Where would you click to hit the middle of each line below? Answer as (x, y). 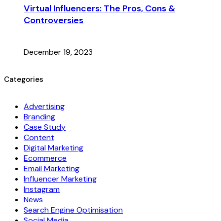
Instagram (42, 189)
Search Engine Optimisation (73, 210)
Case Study (45, 127)
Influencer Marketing (60, 179)
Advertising (44, 107)
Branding (39, 117)
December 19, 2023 (58, 52)
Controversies (54, 20)
